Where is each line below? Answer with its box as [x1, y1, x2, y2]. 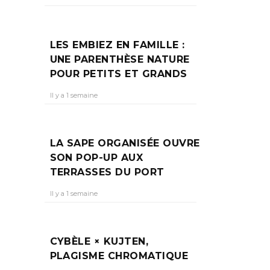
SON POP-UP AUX [49, 152, 143, 163]
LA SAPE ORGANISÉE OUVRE [49, 137, 200, 149]
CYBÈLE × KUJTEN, [49, 236, 149, 247]
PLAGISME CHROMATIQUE [49, 250, 189, 262]
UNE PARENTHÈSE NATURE [49, 54, 190, 65]
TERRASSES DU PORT [49, 166, 165, 178]
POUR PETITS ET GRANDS [49, 68, 194, 80]
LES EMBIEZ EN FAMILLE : [49, 39, 185, 51]
